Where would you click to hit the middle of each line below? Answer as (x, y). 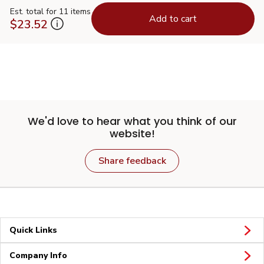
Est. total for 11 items (50, 12)
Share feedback (132, 161)
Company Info (38, 255)
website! (132, 133)
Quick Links (33, 230)
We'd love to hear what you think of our (132, 121)
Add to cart (173, 19)
